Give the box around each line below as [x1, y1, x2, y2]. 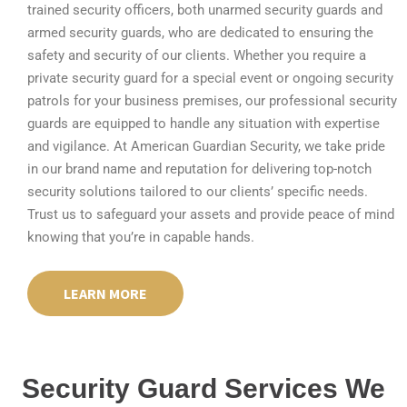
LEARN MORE [64, 284, 147, 303]
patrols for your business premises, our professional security [27, 93, 397, 110]
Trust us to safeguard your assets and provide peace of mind [27, 206, 394, 223]
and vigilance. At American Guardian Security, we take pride [27, 138, 385, 155]
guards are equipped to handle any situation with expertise [27, 115, 380, 133]
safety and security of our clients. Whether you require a [27, 47, 366, 65]
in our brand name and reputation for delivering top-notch [27, 161, 372, 178]
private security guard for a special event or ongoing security [27, 70, 393, 87]
